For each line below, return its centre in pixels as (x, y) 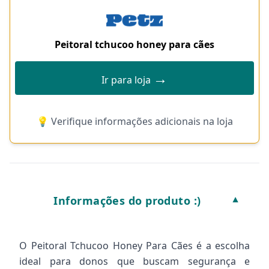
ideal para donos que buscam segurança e (134, 261)
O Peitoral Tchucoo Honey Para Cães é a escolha (134, 246)
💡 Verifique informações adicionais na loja (134, 121)
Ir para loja (127, 80)
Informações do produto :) (127, 201)
